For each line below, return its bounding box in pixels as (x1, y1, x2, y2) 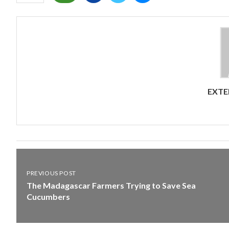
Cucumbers (27, 191, 70, 201)
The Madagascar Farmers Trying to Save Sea (27, 180, 196, 190)
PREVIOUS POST (27, 169, 76, 177)
